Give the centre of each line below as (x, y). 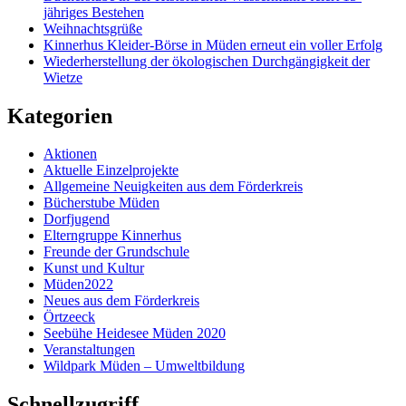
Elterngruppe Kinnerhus (112, 236)
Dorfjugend (77, 219)
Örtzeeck (69, 317)
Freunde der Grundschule (116, 252)
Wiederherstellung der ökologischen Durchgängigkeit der (207, 61)
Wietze (63, 77)
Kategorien (60, 116)
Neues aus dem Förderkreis (121, 301)
